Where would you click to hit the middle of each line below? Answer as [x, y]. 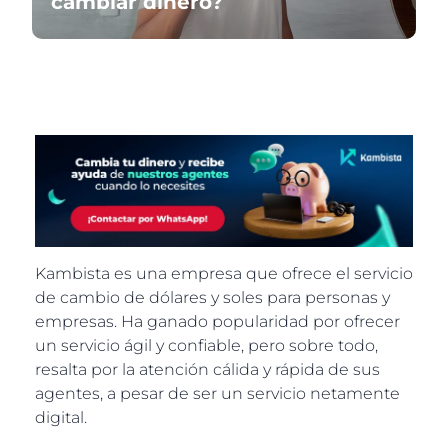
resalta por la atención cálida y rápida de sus [207, 370]
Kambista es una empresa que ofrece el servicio [224, 274]
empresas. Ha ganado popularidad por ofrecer [217, 322]
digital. [61, 418]
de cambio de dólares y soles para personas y [212, 298]
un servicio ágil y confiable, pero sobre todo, [206, 346]
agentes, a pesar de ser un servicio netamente [217, 394]
